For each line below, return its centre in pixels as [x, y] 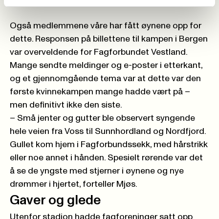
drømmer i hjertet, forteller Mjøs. [74, 185]
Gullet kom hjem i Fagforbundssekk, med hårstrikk [109, 145]
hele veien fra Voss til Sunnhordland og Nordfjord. [108, 132]
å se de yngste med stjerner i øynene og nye [97, 171]
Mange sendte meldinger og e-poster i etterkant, [106, 66]
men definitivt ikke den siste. [66, 105]
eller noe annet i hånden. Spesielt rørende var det [106, 158]
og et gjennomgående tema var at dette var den [105, 79]
